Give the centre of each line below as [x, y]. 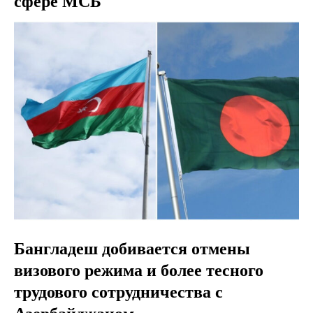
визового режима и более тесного [139, 270]
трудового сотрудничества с [118, 292]
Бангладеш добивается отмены [132, 248]
